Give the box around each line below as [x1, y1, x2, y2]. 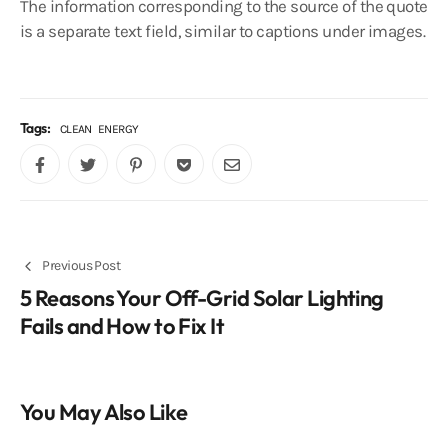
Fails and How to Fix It [20, 312, 225, 340]
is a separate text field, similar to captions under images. [20, 21, 425, 41]
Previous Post [42, 257, 121, 274]
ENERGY [97, 122, 139, 136]
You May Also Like [20, 398, 188, 426]
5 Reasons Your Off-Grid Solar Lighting [20, 284, 384, 312]
